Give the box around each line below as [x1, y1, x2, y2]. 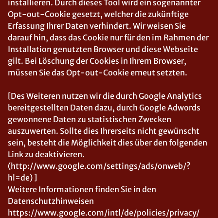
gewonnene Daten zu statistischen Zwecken [8, 114, 171, 124]
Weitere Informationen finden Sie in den [8, 184, 156, 194]
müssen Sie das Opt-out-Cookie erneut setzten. [8, 68, 187, 77]
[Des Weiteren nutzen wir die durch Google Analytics [8, 91, 202, 101]
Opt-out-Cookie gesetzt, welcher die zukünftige [8, 9, 189, 19]
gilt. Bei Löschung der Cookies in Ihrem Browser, [8, 56, 186, 66]
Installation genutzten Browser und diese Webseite [8, 44, 198, 54]
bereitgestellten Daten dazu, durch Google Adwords [8, 103, 200, 112]
